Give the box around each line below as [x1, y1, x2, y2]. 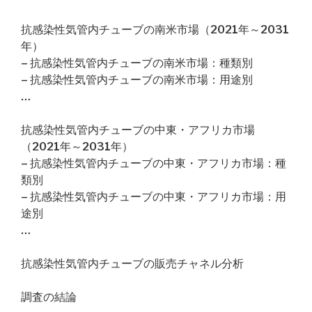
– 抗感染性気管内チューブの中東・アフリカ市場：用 [21, 190, 286, 203]
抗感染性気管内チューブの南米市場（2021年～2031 [21, 23, 289, 36]
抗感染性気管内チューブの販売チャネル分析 [21, 257, 244, 270]
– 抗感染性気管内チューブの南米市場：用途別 [21, 73, 253, 86]
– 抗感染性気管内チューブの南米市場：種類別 [21, 56, 253, 70]
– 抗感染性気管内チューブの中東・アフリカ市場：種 [21, 157, 286, 170]
